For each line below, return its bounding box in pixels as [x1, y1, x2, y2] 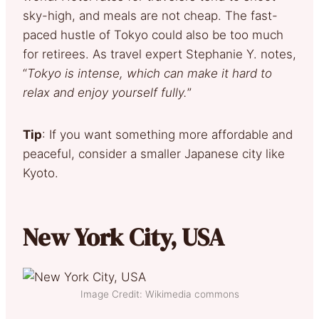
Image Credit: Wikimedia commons [80, 288, 239, 300]
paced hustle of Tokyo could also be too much [23, 27, 283, 42]
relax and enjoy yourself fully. [23, 85, 187, 100]
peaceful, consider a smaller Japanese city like [23, 146, 285, 161]
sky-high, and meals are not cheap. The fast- [23, 8, 278, 23]
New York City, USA [23, 220, 224, 253]
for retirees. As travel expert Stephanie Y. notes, [23, 46, 296, 61]
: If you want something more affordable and [42, 127, 293, 142]
